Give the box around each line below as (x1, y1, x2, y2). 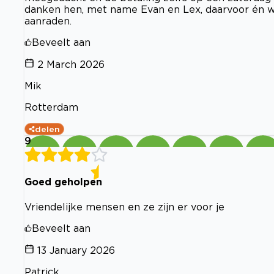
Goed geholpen (24, 176, 102, 188)
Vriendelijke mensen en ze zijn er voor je (24, 201, 224, 212)
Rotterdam (24, 102, 78, 113)
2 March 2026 (37, 59, 105, 70)
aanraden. (24, 15, 72, 27)
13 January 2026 (37, 244, 115, 256)
